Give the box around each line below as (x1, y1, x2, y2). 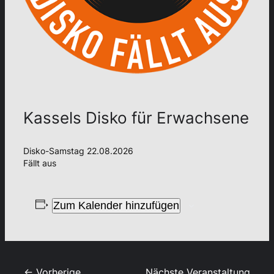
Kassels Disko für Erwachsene (23, 108, 249, 127)
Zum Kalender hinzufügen (53, 199, 179, 212)
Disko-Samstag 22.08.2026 (23, 145, 133, 156)
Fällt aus (23, 157, 56, 168)
